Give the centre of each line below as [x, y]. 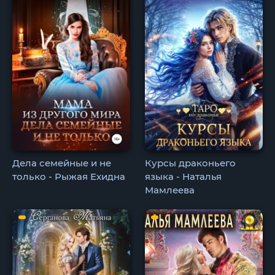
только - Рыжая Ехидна [69, 176]
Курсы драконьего [191, 163]
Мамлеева [170, 190]
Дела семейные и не [62, 163]
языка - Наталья [184, 176]
